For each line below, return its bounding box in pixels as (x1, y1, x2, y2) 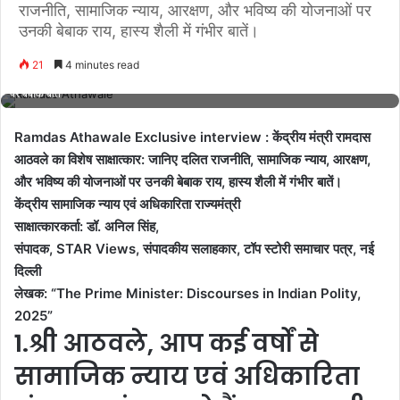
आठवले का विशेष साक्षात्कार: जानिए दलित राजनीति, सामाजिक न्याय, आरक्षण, (14, 151, 371, 168)
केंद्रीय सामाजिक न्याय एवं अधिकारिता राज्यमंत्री (14, 196, 240, 212)
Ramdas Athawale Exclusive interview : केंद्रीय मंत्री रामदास (14, 129, 371, 146)
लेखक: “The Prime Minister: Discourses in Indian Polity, (14, 285, 361, 302)
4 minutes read (62, 58, 139, 71)
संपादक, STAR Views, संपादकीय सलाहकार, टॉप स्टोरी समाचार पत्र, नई (14, 240, 374, 257)
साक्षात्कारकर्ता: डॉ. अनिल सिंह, (14, 218, 159, 235)
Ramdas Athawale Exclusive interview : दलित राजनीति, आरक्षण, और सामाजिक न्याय (21, 69, 388, 81)
